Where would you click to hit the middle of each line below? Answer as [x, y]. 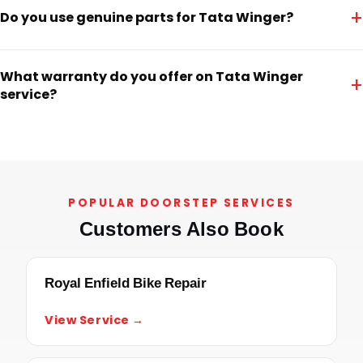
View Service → [95, 320]
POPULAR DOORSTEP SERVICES [181, 203]
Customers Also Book [181, 229]
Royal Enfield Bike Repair [126, 282]
